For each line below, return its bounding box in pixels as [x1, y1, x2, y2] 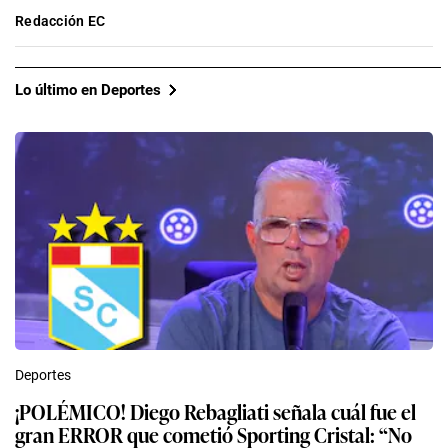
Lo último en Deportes [15, 80, 161, 99]
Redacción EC [15, 13, 106, 30]
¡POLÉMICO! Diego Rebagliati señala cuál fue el [15, 396, 416, 427]
